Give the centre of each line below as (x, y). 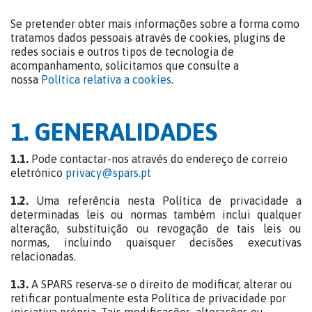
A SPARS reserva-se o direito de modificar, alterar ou (161, 284)
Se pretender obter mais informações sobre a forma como (155, 24)
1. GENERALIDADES (114, 132)
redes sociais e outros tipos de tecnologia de (122, 52)
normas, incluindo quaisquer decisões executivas (156, 242)
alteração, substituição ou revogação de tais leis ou (156, 228)
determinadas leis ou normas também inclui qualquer (156, 214)
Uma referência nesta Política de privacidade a (165, 201)
